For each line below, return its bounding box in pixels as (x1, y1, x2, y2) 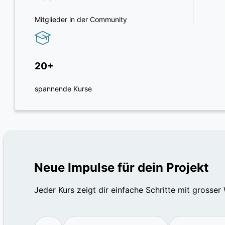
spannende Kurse (35, 84, 92, 93)
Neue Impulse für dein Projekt (34, 160, 208, 175)
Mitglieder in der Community (35, 15, 127, 24)
